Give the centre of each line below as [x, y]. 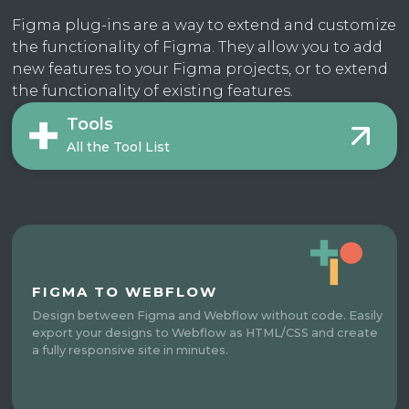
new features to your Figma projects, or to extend [200, 68]
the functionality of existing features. [153, 90]
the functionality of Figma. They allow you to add [198, 47]
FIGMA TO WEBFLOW [125, 291]
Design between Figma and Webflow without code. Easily [208, 315]
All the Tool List [119, 147]
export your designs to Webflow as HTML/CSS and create [205, 332]
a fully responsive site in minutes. [131, 350]
